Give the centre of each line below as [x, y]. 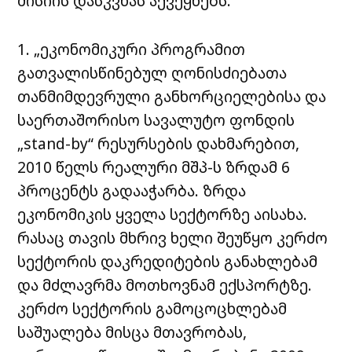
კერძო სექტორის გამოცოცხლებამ [152, 308]
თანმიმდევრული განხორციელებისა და [172, 96]
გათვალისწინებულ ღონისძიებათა [152, 72]
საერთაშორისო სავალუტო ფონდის [156, 119]
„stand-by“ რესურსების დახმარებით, [159, 143]
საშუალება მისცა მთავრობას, [132, 332]
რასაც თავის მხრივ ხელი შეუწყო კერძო [173, 237]
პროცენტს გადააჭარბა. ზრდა [132, 190]
